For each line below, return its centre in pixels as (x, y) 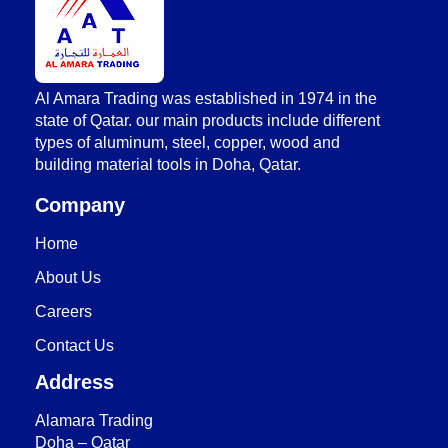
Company (80, 204)
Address (74, 381)
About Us (68, 277)
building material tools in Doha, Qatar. (168, 164)
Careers (63, 311)
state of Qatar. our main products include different (207, 120)
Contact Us (74, 345)
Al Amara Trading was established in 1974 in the (206, 98)
